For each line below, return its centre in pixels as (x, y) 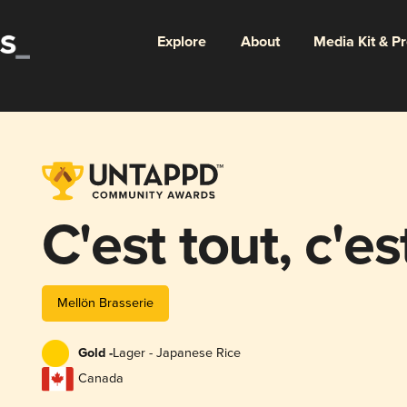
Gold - (95, 354)
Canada (100, 379)
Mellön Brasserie (105, 303)
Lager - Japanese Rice (176, 353)
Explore (181, 42)
